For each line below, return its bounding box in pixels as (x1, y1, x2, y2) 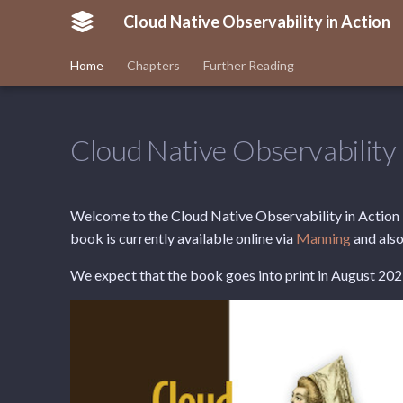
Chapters (127, 58, 180, 73)
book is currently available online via (70, 229, 296, 246)
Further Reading (203, 58, 294, 73)
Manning (296, 229, 351, 246)
